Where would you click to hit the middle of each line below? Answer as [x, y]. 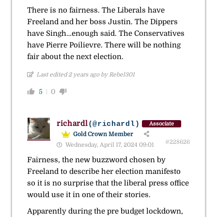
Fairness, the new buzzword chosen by [96, 160]
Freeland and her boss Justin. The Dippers [102, 22]
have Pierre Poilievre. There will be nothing [104, 45]
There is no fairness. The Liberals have [96, 10]
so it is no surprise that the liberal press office [108, 183]
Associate [162, 124]
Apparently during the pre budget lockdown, [105, 211]
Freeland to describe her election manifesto [104, 172]
